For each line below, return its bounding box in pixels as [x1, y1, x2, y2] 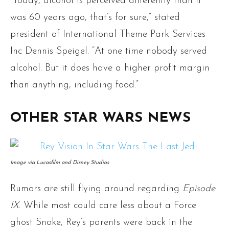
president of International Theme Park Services [10, 30, 205, 40]
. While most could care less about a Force [19, 201, 196, 211]
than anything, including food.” [10, 80, 139, 90]
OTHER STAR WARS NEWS [10, 111, 191, 126]
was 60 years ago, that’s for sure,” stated [10, 13, 180, 23]
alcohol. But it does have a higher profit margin [10, 63, 210, 74]
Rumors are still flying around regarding [10, 184, 182, 194]
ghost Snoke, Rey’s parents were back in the [10, 218, 192, 228]
